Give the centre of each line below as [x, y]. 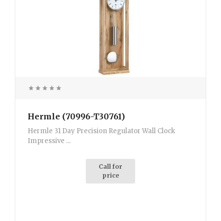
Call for [110, 167]
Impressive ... [49, 141]
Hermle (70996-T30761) [76, 117]
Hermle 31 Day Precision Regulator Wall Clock [101, 131]
